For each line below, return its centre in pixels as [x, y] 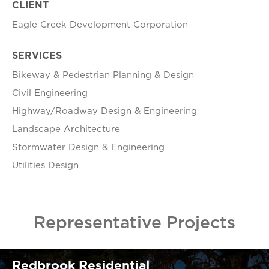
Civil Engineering [50, 93]
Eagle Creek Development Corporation [100, 25]
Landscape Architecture [66, 129]
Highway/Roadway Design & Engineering [104, 111]
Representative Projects [134, 222]
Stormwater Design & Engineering [88, 147]
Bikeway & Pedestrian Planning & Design [103, 75]
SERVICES [37, 56]
